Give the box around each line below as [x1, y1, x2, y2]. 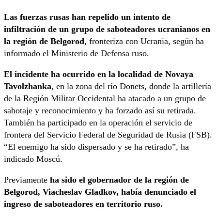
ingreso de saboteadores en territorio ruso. [4, 199, 163, 209]
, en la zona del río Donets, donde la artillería [51, 81, 211, 92]
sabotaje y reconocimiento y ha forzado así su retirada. [4, 106, 196, 116]
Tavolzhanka [4, 81, 51, 92]
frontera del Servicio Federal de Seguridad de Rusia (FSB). [4, 130, 212, 140]
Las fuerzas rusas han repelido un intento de [4, 12, 170, 22]
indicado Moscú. [4, 154, 62, 164]
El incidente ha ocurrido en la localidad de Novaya [4, 69, 193, 79]
